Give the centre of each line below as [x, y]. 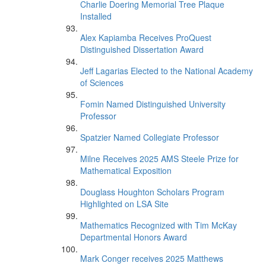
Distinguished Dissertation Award [142, 49]
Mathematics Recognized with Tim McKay [159, 225]
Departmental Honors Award [134, 237]
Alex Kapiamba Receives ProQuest [146, 37]
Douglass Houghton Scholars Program [152, 192]
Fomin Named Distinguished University [153, 104]
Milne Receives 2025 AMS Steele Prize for [159, 159]
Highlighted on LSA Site [124, 204]
